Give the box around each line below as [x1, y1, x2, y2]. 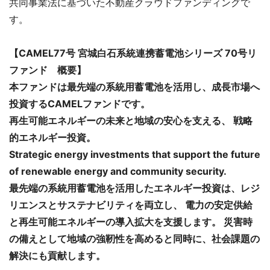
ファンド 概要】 [9, 63, 86, 76]
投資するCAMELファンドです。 [9, 97, 150, 110]
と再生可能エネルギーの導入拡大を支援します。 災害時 [9, 215, 253, 228]
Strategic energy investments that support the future [9, 148, 260, 160]
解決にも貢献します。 [9, 249, 105, 262]
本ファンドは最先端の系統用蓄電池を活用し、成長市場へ [9, 80, 260, 93]
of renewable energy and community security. [9, 165, 227, 177]
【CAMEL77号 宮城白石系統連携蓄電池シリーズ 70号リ [9, 46, 257, 59]
